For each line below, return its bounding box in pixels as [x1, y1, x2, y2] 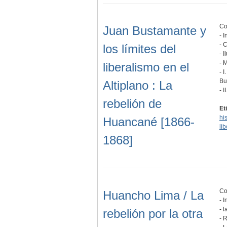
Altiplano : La [103, 78, 172, 92]
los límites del [103, 42, 176, 56]
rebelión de [103, 96, 162, 110]
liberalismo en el [103, 60, 189, 74]
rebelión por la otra [103, 206, 203, 220]
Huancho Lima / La [103, 188, 204, 202]
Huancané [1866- [103, 115, 195, 129]
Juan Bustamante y [103, 23, 206, 37]
